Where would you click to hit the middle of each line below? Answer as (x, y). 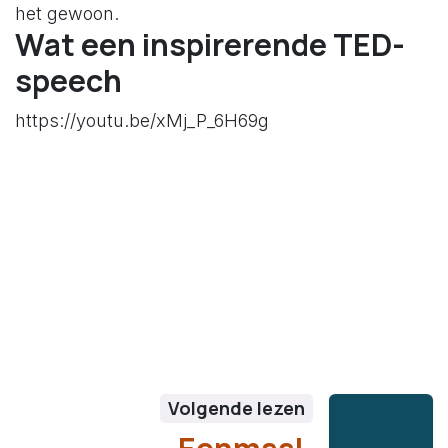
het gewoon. (67, 14)
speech (68, 81)
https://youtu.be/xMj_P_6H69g (142, 121)
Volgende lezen (236, 408)
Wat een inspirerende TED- (210, 45)
